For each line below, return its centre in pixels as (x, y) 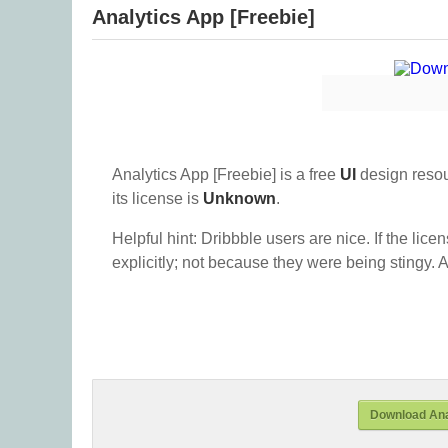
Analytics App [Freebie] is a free (226, 174)
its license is (157, 198)
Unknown (239, 198)
